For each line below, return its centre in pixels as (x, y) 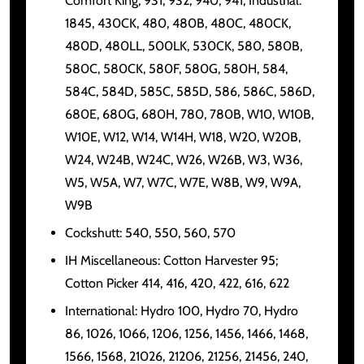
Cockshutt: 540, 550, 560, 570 (150, 232)
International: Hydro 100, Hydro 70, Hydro (182, 310)
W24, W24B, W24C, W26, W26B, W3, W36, (184, 159)
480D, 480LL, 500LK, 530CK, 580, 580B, (184, 45)
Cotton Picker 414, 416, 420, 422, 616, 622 (177, 283)
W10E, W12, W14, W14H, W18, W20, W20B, (183, 136)
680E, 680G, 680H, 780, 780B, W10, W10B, (189, 114)
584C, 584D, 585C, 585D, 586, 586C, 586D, (190, 91)
